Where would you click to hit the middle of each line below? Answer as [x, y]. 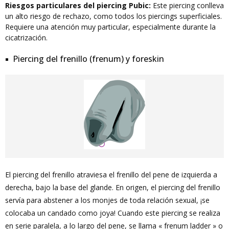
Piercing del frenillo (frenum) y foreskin [88, 59]
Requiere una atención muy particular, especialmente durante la [110, 27]
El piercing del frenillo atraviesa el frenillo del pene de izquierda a [111, 175]
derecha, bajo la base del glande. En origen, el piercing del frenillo [113, 187]
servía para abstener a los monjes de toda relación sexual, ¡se [107, 200]
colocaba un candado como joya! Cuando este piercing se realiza [113, 213]
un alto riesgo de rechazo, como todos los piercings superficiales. [113, 16]
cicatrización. [26, 38]
